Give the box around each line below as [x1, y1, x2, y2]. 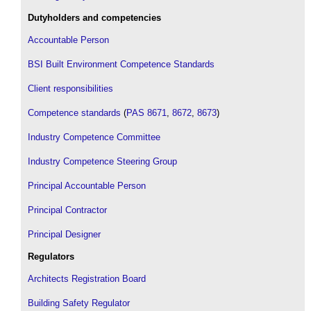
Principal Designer [28, 228, 101, 239]
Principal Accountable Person [28, 180, 146, 191]
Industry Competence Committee [28, 131, 160, 142]
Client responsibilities [28, 83, 113, 94]
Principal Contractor [28, 204, 107, 215]
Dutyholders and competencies [28, 12, 161, 23]
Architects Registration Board [28, 273, 146, 284]
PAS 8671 [126, 107, 167, 118]
